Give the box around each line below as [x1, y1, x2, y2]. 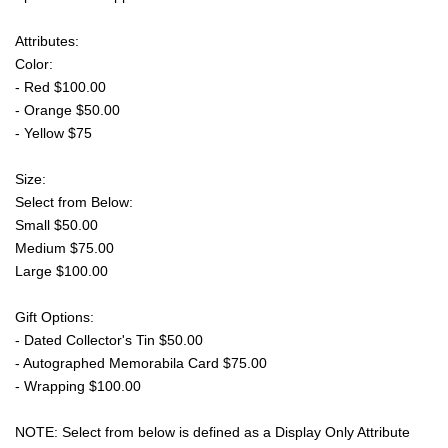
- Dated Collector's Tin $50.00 [15, 331, 203, 348]
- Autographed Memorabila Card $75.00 [15, 354, 267, 371]
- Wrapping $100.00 [15, 377, 141, 394]
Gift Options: [15, 308, 94, 325]
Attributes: [15, 32, 79, 49]
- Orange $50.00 [15, 101, 120, 118]
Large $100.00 [15, 262, 108, 279]
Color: [15, 55, 53, 72]
